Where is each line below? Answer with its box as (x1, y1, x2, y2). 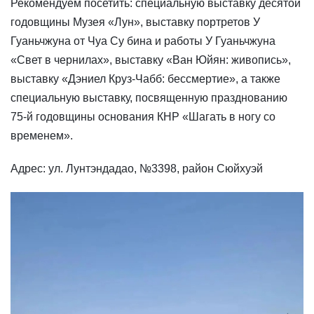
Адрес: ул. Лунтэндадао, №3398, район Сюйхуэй (11, 163, 263, 175)
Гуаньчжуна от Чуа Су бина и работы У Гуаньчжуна (11, 35, 275, 48)
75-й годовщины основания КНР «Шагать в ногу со (11, 111, 275, 123)
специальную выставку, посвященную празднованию (11, 92, 287, 104)
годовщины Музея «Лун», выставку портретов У (11, 16, 260, 29)
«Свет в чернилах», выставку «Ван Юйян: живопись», (11, 54, 291, 67)
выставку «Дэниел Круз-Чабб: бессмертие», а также (11, 73, 280, 86)
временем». (11, 130, 73, 142)
